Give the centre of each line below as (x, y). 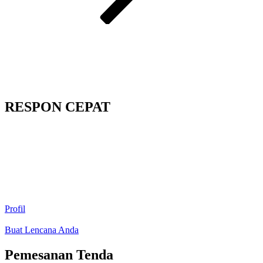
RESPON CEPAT (58, 107)
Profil (15, 209)
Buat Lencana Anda (42, 230)
